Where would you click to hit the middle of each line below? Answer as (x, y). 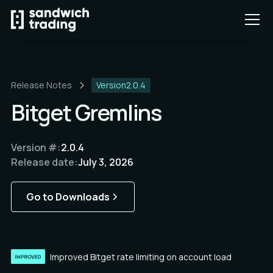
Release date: (44, 162)
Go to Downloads (68, 197)
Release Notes (41, 85)
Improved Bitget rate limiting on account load (141, 257)
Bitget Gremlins (86, 112)
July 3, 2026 (106, 162)
